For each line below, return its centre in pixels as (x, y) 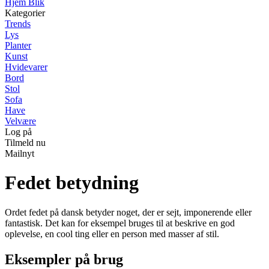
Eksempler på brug (64, 259)
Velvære (20, 121)
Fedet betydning (72, 183)
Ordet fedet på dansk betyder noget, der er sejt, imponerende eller (128, 212)
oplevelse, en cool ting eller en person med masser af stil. (112, 234)
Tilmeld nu (25, 143)
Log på (18, 132)
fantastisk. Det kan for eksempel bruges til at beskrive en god (120, 223)
